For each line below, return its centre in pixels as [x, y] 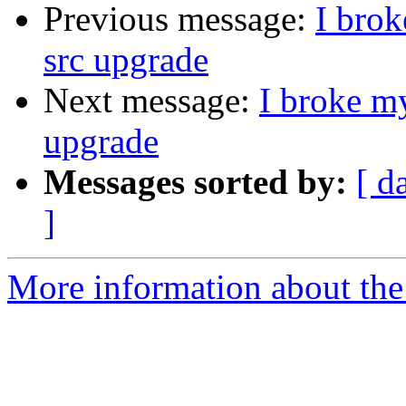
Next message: [151, 101]
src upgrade [126, 60]
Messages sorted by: [195, 182]
